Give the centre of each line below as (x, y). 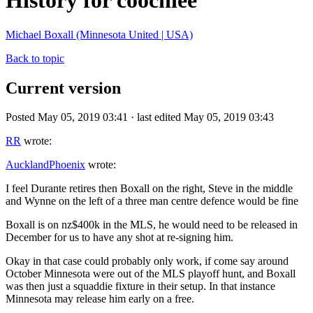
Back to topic (35, 58)
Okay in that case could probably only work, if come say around (147, 261)
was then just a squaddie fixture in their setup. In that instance (140, 286)
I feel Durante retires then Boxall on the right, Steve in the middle (149, 189)
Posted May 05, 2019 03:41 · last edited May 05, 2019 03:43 (140, 117)
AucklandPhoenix (45, 165)
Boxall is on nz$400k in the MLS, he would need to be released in (152, 225)
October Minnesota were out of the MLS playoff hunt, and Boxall (151, 274)
